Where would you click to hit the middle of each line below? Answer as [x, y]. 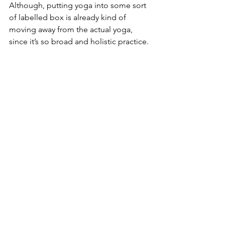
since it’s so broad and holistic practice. [79, 42]
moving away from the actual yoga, [72, 30]
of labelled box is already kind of [69, 18]
